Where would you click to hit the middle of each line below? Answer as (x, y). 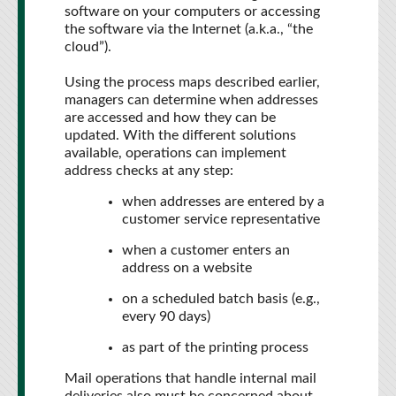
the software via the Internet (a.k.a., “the (189, 29)
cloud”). (88, 47)
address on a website (187, 268)
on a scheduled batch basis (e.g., (221, 299)
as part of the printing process (215, 347)
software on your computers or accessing (192, 11)
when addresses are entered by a (223, 202)
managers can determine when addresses (191, 100)
